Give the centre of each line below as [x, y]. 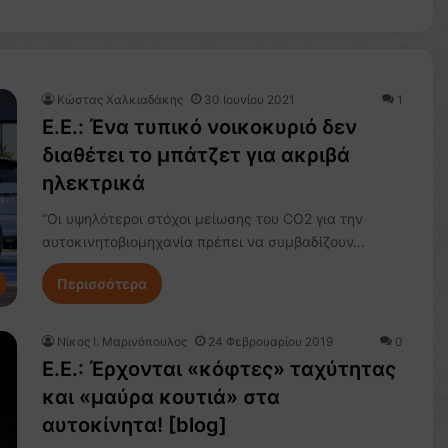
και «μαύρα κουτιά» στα [160, 397]
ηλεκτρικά [93, 183]
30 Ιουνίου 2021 [249, 99]
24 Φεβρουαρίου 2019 [270, 342]
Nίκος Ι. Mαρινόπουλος [121, 342]
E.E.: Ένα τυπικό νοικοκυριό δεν [199, 127]
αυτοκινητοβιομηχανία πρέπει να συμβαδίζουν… [203, 241]
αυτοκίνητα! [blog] [134, 425]
